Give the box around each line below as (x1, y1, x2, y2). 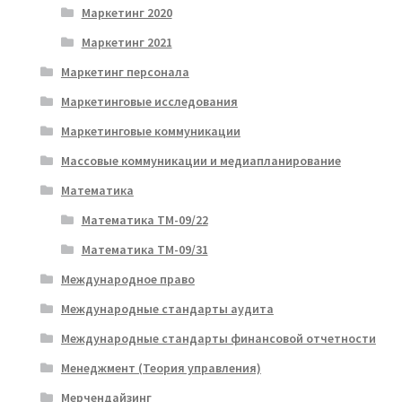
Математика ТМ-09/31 (81, 240, 208, 258)
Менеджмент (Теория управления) (60, 359, 261, 376)
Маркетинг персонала (60, 63, 189, 80)
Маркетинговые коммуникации (60, 122, 240, 139)
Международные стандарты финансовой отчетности (60, 329, 376, 346)
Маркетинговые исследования (60, 92, 238, 109)
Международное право (60, 270, 195, 287)
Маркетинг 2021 (81, 33, 172, 50)
